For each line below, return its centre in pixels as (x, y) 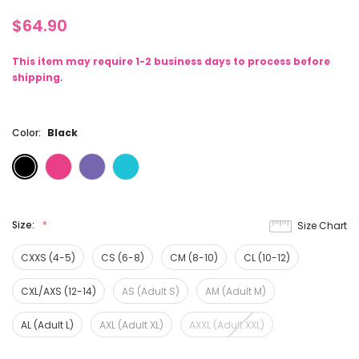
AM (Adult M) (236, 292)
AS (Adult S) (151, 292)
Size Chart (322, 226)
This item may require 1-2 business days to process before (171, 62)
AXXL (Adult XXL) (227, 325)
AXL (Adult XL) (131, 325)
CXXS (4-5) (48, 258)
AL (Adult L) (47, 325)
